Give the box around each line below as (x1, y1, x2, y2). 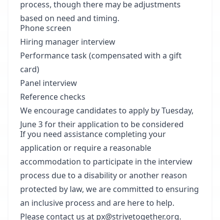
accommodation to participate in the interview (20, 156, 192, 167)
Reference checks (20, 91, 85, 102)
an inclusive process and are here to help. (20, 197, 174, 208)
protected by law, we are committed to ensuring (20, 184, 199, 194)
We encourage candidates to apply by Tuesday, (20, 105, 193, 116)
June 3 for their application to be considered (20, 119, 184, 130)
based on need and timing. (20, 13, 119, 24)
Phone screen (20, 23, 71, 33)
